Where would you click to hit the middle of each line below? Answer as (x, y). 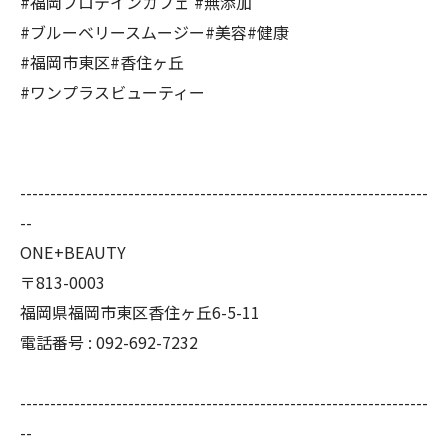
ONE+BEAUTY (73, 252)
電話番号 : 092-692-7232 (109, 342)
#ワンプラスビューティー (112, 92)
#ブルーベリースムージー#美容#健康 (154, 32)
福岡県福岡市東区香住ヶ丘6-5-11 (140, 312)
